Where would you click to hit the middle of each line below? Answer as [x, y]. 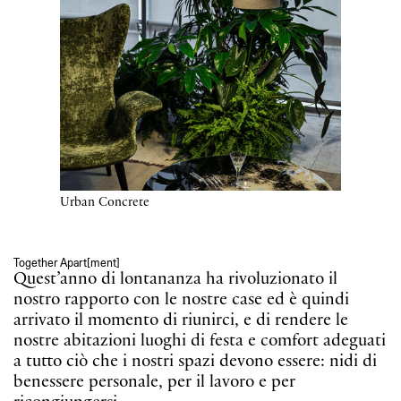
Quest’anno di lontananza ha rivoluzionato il [175, 280]
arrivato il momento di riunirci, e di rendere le [181, 321]
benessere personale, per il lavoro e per [154, 383]
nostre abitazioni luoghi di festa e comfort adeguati [200, 341]
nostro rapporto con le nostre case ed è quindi [181, 300]
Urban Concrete [105, 203]
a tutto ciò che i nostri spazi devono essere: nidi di [195, 362]
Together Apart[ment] [67, 263]
